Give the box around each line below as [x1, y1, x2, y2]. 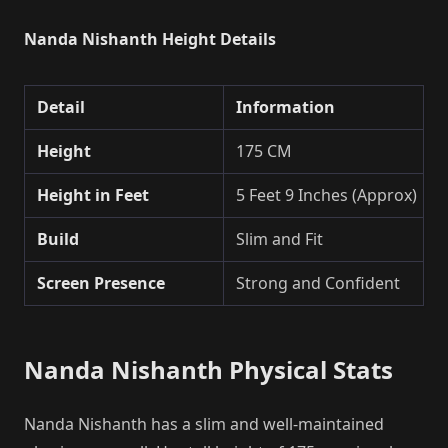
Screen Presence [37, 271, 165, 294]
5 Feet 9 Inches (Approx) [236, 183, 417, 206]
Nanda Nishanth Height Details [24, 27, 276, 50]
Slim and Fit [236, 227, 323, 250]
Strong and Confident [236, 271, 400, 294]
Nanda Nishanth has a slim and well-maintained [24, 412, 384, 435]
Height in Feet [37, 183, 149, 206]
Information [236, 95, 335, 118]
